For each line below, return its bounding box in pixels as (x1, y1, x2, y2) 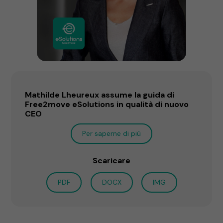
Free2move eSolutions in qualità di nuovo (25, 99, 189, 110)
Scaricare (93, 155, 130, 166)
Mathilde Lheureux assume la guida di (25, 89, 175, 100)
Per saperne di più (82, 128, 141, 138)
